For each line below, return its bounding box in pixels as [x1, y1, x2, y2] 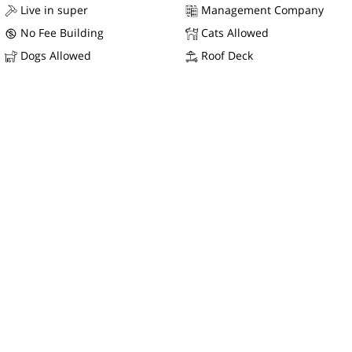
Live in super [17, 2, 88, 17]
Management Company [198, 2, 324, 17]
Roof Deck [198, 48, 253, 63]
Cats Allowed [198, 24, 269, 40]
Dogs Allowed [17, 48, 91, 63]
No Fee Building [17, 24, 104, 40]
